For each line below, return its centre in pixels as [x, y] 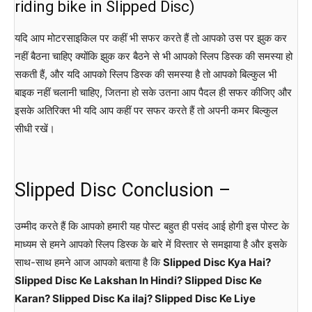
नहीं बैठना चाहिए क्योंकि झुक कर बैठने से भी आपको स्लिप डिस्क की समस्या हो [154, 56]
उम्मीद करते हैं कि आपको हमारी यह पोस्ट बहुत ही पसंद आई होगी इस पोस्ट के [152, 226]
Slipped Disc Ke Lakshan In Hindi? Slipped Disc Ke [138, 281]
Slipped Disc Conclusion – [123, 190]
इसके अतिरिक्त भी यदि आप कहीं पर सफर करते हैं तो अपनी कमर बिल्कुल [146, 111]
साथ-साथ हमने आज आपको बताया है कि [89, 263]
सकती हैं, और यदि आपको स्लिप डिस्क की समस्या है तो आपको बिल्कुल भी [146, 75]
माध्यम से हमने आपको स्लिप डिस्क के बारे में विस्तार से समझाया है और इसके [151, 244]
